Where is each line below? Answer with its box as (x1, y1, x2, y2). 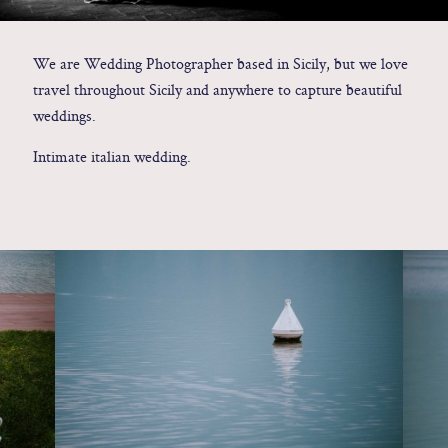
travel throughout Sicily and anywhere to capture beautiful (32, 79, 402, 100)
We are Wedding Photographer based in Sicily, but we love (32, 53, 408, 74)
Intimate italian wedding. (32, 146, 191, 167)
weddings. (32, 105, 96, 126)
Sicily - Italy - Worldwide (140, 119, 308, 134)
